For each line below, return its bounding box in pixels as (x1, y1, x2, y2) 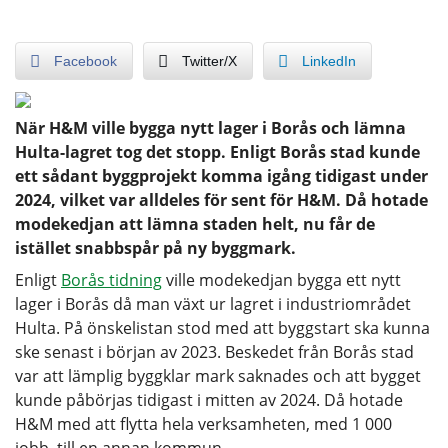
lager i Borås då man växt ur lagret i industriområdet (15, 292, 411, 315)
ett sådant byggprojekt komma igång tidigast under (15, 164, 428, 187)
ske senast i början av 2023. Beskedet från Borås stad (15, 340, 414, 363)
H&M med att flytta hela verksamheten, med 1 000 (15, 412, 392, 435)
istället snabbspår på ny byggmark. (15, 236, 296, 259)
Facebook (54, 52, 117, 69)
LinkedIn (302, 52, 356, 69)
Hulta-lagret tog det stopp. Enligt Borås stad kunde (15, 140, 420, 163)
